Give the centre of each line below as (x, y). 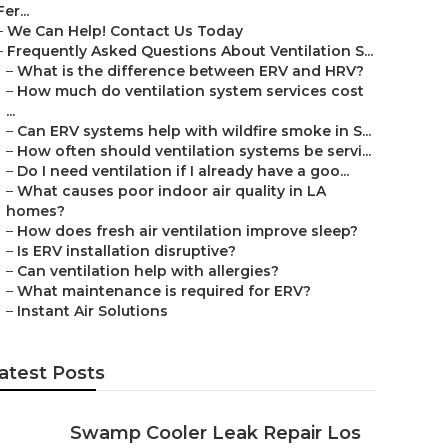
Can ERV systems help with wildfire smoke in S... (194, 131)
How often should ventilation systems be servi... (194, 151)
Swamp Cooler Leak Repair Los (215, 433)
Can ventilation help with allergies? (148, 271)
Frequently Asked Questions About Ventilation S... (190, 51)
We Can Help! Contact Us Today (125, 31)
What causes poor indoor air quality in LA (171, 191)
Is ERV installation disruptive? (126, 251)
